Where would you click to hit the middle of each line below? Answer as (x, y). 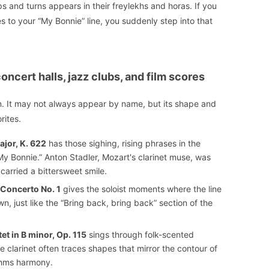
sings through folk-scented (140, 235)
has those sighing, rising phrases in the (123, 144)
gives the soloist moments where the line (141, 189)
